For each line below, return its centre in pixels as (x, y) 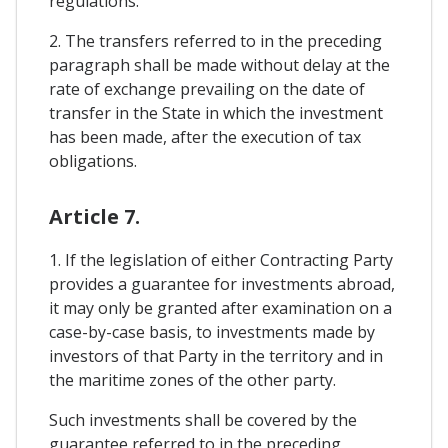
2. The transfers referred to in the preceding (215, 40)
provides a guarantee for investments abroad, (222, 284)
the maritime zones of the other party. (192, 380)
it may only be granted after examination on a (220, 308)
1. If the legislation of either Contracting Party (221, 260)
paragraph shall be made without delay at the (219, 64)
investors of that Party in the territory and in (216, 356)
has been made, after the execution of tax (205, 136)
